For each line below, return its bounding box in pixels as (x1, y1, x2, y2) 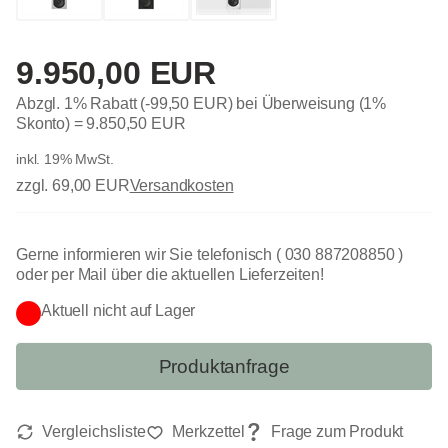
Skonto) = (16, 115, 87, 133)
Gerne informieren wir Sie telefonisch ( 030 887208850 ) (16, 246, 404, 264)
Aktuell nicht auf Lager (41, 302, 196, 320)
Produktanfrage (158, 355, 290, 377)
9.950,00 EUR (16, 55, 217, 92)
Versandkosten (129, 177, 234, 195)
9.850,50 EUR (86, 115, 186, 133)
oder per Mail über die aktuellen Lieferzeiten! (16, 266, 324, 284)
